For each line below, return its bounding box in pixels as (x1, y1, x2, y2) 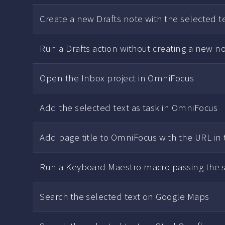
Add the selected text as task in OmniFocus (40, 102, 218, 114)
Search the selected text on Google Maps (40, 191, 209, 203)
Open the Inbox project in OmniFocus (40, 72, 194, 84)
